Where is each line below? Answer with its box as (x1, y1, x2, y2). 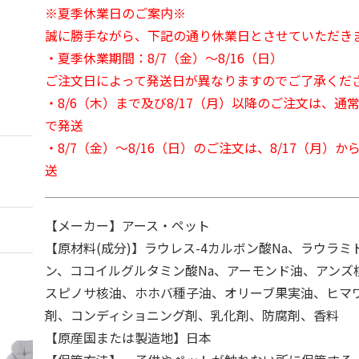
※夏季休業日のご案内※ (45, 3, 187, 22)
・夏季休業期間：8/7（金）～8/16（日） (45, 48, 284, 67)
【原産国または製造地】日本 (45, 328, 212, 347)
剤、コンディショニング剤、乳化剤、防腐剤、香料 (45, 305, 340, 325)
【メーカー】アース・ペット (45, 216, 211, 235)
